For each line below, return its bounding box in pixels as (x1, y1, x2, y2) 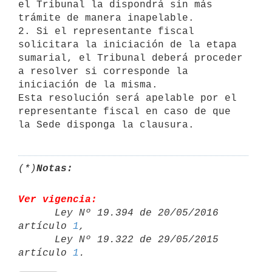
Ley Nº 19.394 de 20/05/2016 (18, 207, 55, 219)
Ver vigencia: (18, 194, 97, 205)
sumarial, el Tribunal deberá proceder (18, 52, 243, 64)
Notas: (36, 163, 73, 174)
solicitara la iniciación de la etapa (18, 39, 237, 50)
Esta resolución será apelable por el (18, 92, 237, 104)
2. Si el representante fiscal (18, 25, 194, 37)
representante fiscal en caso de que (18, 106, 231, 117)
